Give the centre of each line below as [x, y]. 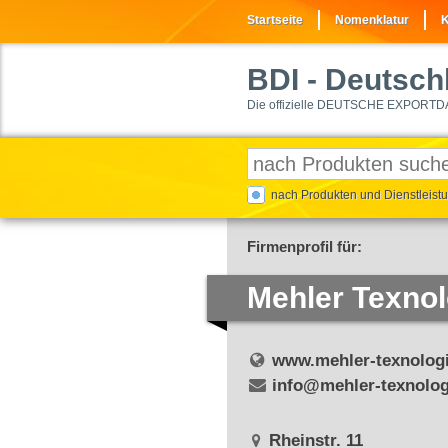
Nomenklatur [372, 20]
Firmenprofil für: [304, 246]
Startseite [275, 20]
